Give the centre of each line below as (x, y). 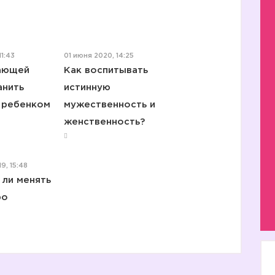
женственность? (104, 122)
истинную (87, 87)
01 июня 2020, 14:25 (99, 56)
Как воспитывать (106, 70)
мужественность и (109, 105)
